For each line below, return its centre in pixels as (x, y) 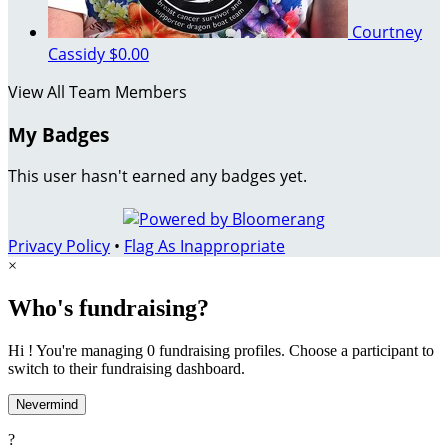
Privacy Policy (59, 246)
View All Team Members (97, 91)
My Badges (58, 134)
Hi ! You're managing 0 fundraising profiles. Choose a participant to (221, 351)
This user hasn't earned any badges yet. (157, 176)
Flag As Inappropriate (204, 246)
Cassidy (78, 53)
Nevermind (47, 405)
